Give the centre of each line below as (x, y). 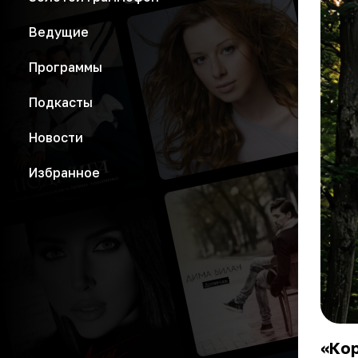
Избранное (64, 173)
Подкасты (61, 102)
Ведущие (59, 32)
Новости (56, 137)
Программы (66, 67)
